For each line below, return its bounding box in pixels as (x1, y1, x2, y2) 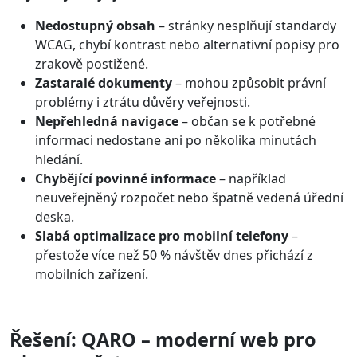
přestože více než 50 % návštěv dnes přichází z (35, 245, 313, 264)
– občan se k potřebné (178, 112, 316, 130)
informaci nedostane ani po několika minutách (35, 131, 316, 149)
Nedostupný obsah (35, 16, 155, 34)
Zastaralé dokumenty (35, 73, 172, 92)
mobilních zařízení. (35, 265, 148, 283)
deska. (35, 207, 74, 226)
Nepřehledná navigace (35, 112, 178, 130)
